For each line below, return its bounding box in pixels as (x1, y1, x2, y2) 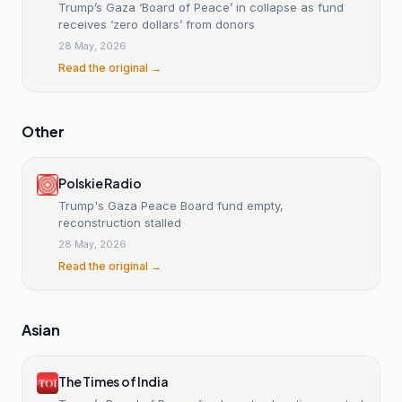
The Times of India (58, 372, 169, 389)
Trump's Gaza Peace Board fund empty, (58, 197, 284, 213)
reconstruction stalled (58, 214, 181, 230)
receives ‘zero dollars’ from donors (58, 16, 255, 31)
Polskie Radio (58, 174, 142, 191)
